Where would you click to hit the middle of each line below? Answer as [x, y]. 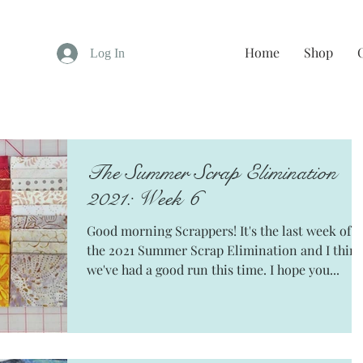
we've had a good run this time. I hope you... [305, 269]
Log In [108, 53]
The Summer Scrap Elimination [212, 173]
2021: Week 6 [143, 199]
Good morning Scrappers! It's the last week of [219, 231]
